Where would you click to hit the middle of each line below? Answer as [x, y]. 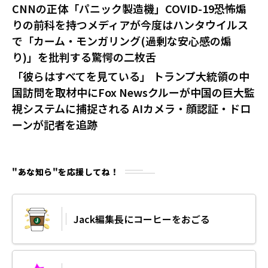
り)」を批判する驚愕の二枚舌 [84, 57]
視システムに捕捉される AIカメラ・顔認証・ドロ [131, 108]
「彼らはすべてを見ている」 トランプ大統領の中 [131, 76]
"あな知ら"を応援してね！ [66, 171]
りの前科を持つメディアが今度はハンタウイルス [130, 24]
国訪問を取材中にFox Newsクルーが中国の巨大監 [133, 92]
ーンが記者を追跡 [55, 124]
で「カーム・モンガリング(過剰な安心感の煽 [122, 40]
